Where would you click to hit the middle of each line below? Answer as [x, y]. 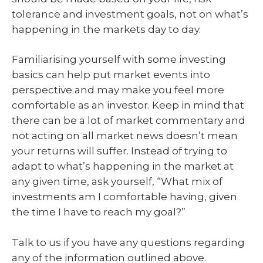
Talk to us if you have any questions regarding [128, 242]
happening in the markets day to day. [106, 29]
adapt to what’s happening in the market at [123, 166]
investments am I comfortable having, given [124, 197]
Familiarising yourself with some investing [119, 60]
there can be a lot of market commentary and [129, 121]
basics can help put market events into [111, 75]
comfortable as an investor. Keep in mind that [128, 105]
